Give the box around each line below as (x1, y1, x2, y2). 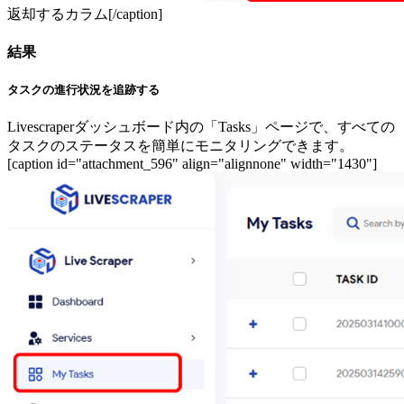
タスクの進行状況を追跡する (7, 82, 160, 96)
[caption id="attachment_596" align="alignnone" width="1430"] (7, 156, 377, 172)
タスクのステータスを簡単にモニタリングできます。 (7, 138, 361, 154)
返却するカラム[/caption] (7, 5, 170, 22)
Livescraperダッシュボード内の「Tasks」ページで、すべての (7, 119, 395, 135)
